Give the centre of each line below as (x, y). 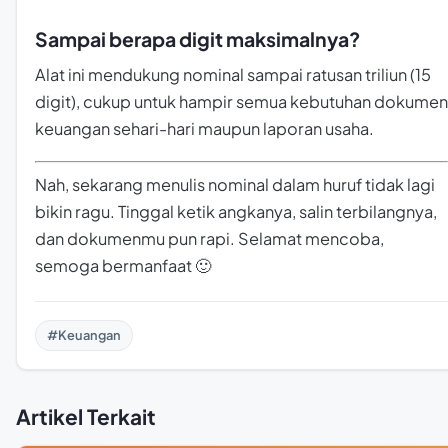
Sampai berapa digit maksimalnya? (197, 39)
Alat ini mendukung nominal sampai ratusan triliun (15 (233, 75)
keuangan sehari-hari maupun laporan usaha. (204, 129)
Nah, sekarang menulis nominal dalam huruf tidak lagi (235, 184)
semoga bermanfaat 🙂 (123, 265)
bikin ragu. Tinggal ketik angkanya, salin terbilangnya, (236, 211)
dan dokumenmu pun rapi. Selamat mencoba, (209, 238)
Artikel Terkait (86, 416)
